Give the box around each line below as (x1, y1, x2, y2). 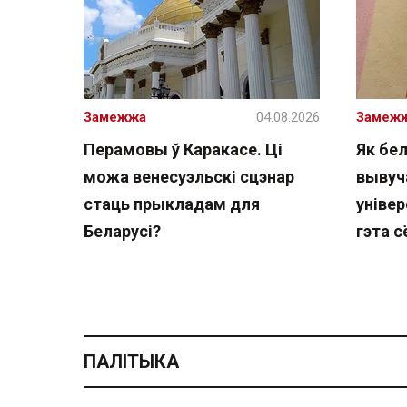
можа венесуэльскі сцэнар (84, 167, 294, 186)
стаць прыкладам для (84, 194, 260, 213)
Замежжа (84, 109, 146, 125)
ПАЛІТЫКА (84, 350, 179, 372)
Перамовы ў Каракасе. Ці (84, 140, 283, 159)
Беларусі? (84, 222, 161, 241)
